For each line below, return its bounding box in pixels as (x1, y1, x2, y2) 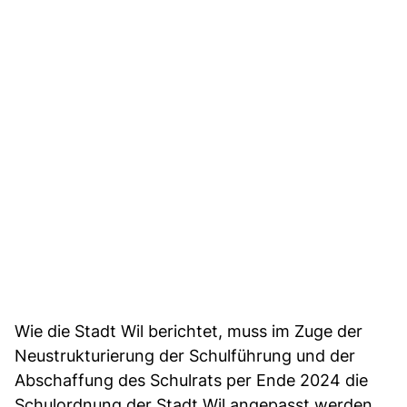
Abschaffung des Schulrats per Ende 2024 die (15, 370, 368, 390)
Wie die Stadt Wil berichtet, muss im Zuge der (15, 321, 362, 341)
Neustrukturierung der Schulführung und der (15, 345, 355, 365)
